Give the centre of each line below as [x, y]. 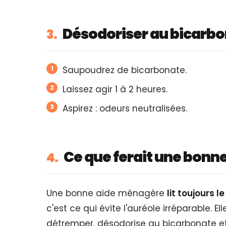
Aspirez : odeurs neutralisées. [125, 108]
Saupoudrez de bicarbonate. [125, 70]
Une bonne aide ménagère [107, 193]
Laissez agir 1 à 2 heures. [115, 89]
